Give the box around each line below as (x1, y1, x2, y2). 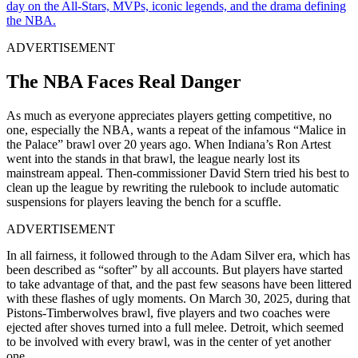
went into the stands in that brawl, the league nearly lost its (6, 151, 300, 165)
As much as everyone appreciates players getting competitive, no (6, 108, 332, 122)
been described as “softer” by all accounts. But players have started (6, 262, 343, 276)
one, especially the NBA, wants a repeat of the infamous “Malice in (6, 122, 346, 137)
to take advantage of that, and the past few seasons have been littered (6, 276, 352, 291)
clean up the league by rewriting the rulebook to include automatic (6, 180, 339, 194)
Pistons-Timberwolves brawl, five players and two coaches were (6, 305, 330, 320)
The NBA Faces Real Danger (6, 70, 241, 92)
